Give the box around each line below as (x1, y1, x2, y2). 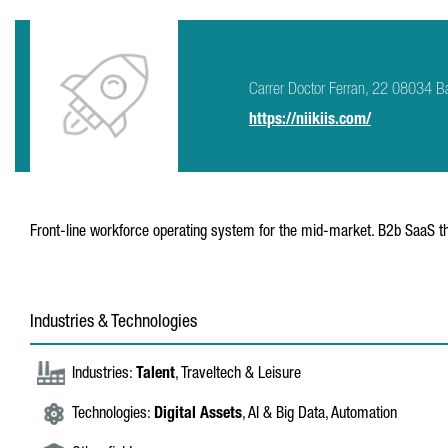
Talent (136, 367, 175, 383)
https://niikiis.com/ (249, 113, 371, 129)
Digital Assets (154, 407, 242, 423)
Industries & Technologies (30, 314, 197, 332)
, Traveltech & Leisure (175, 367, 301, 383)
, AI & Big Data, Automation (242, 407, 397, 423)
